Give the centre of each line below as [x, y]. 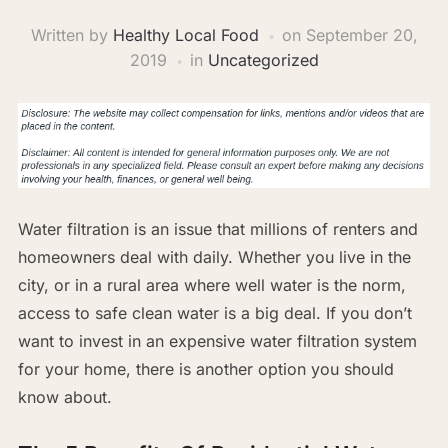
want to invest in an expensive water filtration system [217, 340]
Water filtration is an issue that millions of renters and [217, 228]
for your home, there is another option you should [205, 368]
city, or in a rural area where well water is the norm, [211, 284]
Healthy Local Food [185, 35]
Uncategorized [263, 60]
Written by [71, 35]
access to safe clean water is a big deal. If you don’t [214, 312]
